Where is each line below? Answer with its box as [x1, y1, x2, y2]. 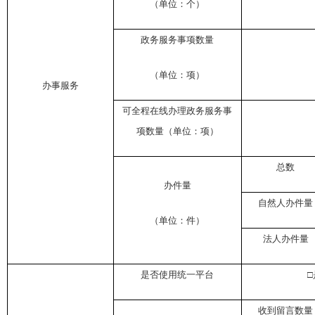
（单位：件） [150, 215, 205, 226]
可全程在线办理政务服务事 [122, 105, 233, 117]
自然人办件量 [258, 198, 314, 209]
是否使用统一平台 [141, 269, 214, 281]
